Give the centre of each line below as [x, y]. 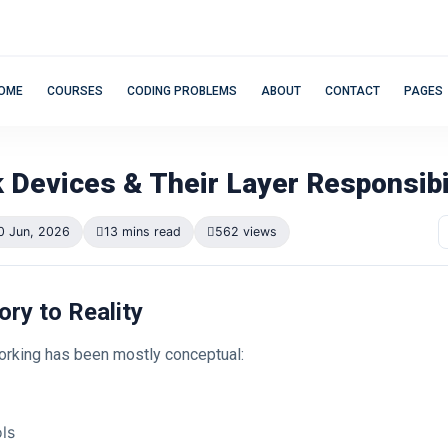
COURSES [75, 91]
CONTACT [352, 91]
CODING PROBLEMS [182, 91]
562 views [246, 231]
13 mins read [142, 231]
